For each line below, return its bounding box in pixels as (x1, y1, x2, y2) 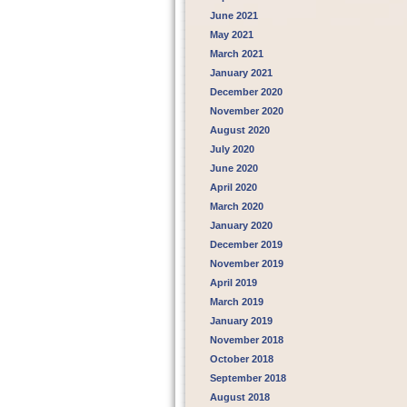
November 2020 (209, 105, 283, 116)
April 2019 (209, 277, 257, 288)
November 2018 (209, 334, 283, 345)
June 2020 (209, 163, 258, 174)
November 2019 (209, 258, 283, 269)
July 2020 (209, 144, 254, 154)
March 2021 (209, 48, 263, 59)
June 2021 (209, 10, 258, 21)
